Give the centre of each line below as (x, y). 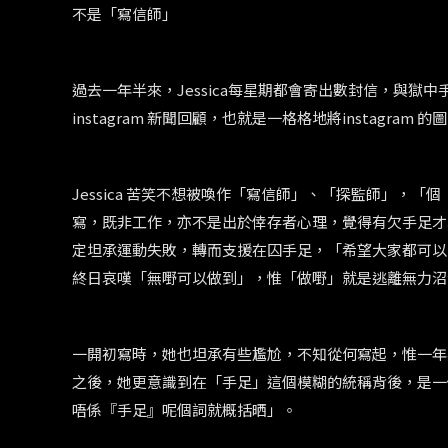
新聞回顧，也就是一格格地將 (244, 118)
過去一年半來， (124, 90)
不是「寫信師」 (124, 14)
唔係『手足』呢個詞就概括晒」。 (184, 410)
